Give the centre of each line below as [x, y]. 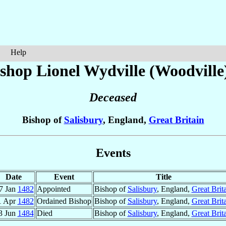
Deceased [113, 98]
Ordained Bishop [64, 201]
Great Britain [176, 120]
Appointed [53, 189]
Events [113, 153]
